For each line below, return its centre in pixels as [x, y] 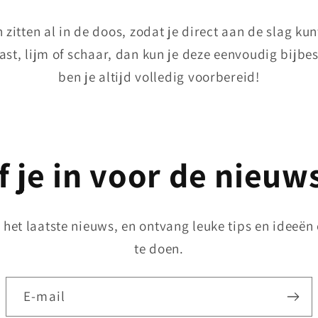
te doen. [159, 249]
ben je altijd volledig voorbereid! [159, 77]
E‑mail [45, 296]
